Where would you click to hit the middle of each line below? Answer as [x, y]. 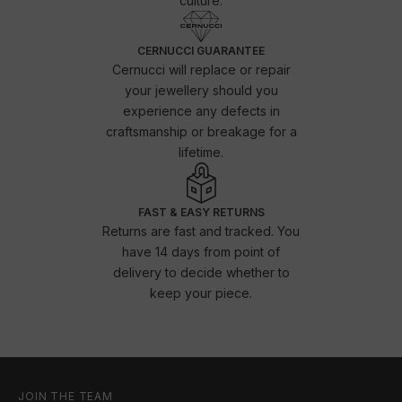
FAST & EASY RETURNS [201, 212]
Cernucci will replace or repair [201, 69]
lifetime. [201, 152]
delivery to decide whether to [201, 272]
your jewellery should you [201, 90]
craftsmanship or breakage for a [201, 131]
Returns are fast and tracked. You [201, 231]
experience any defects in [201, 110]
